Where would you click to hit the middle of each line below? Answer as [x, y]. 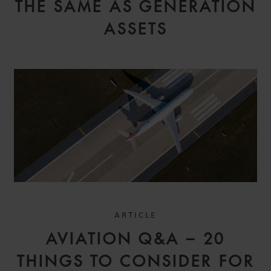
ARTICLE [135, 216]
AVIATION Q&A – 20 [135, 239]
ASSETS [135, 29]
